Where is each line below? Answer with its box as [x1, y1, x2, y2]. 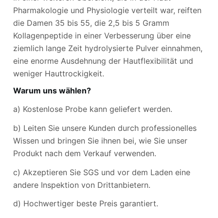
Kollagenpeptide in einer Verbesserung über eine [13, 31, 191, 41]
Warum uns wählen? [13, 86, 91, 96]
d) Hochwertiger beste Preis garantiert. [13, 199, 158, 209]
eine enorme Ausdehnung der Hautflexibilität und [13, 56, 193, 66]
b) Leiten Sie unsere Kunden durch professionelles [13, 123, 197, 133]
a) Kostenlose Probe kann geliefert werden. [13, 104, 172, 114]
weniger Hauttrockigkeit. [13, 69, 104, 79]
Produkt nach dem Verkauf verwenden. [13, 148, 156, 158]
